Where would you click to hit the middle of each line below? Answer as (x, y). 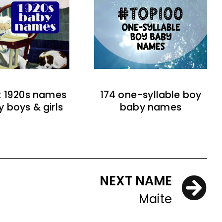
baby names (151, 108)
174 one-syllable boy (151, 95)
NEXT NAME (136, 181)
